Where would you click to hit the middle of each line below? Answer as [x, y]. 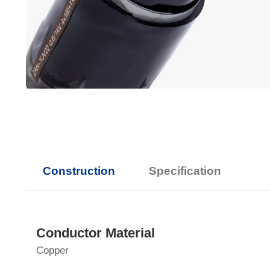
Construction [79, 171]
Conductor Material [95, 233]
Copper [52, 251]
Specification [185, 171]
